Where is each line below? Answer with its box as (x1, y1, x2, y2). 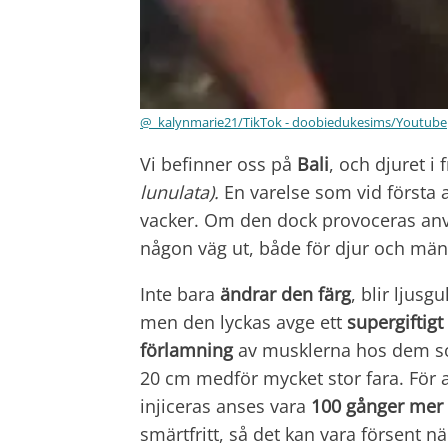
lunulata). (140, 179, 224, 204)
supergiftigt (347, 309, 443, 334)
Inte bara (140, 281, 220, 306)
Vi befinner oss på (140, 151, 297, 176)
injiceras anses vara (140, 393, 311, 418)
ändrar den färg (220, 281, 351, 306)
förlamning (140, 337, 233, 362)
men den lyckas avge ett (140, 309, 347, 334)
